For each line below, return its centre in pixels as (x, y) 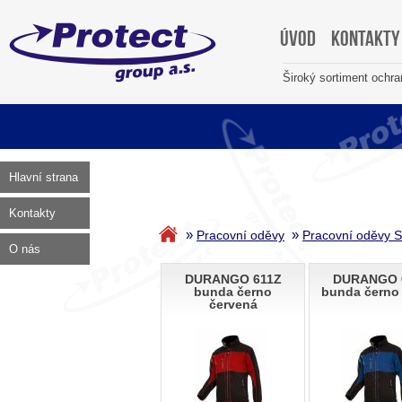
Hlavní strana (44, 177)
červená (233, 305)
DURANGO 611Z (233, 280)
